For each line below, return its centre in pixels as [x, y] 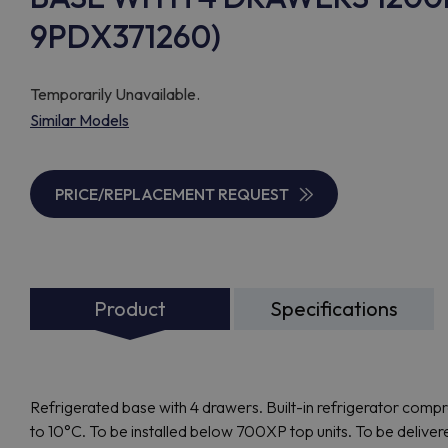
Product [130, 308]
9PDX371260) [125, 36]
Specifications [334, 308]
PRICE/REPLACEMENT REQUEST [172, 194]
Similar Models [79, 120]
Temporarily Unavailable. [115, 94]
